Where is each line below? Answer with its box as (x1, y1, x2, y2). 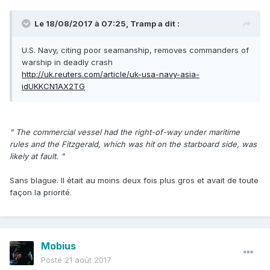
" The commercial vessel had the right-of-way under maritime (10, 127, 240, 137)
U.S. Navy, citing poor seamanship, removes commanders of (22, 45, 249, 55)
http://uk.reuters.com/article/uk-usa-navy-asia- (22, 69, 199, 80)
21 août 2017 (64, 255, 111, 265)
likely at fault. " (10, 151, 64, 162)
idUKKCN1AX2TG (22, 81, 85, 92)
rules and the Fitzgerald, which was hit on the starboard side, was (10, 139, 257, 149)
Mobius (41, 240, 76, 253)
